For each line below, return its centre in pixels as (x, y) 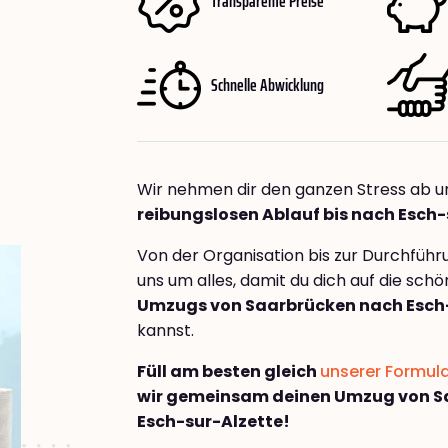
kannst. (165, 331)
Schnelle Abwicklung (267, 84)
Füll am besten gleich (228, 372)
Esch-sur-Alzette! (213, 422)
